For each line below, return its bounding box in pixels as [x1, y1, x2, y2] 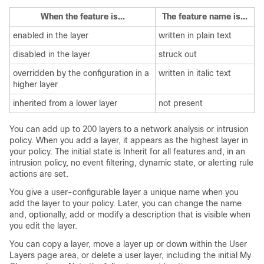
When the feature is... [40, 12, 125, 21]
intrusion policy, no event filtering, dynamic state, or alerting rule [9, 158, 253, 167]
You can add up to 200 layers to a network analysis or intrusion [9, 124, 249, 134]
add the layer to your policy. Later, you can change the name [9, 199, 242, 208]
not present [159, 98, 203, 108]
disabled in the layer [13, 49, 90, 59]
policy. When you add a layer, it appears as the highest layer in [9, 136, 248, 145]
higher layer [13, 80, 58, 89]
